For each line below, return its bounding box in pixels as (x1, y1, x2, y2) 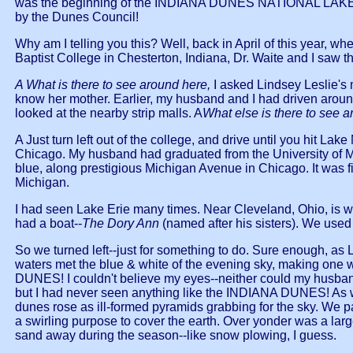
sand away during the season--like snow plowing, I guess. (15, 329, 336, 343)
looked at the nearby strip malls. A (15, 106, 203, 121)
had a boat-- (15, 217, 82, 231)
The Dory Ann (82, 217, 162, 231)
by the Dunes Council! (15, 10, 139, 24)
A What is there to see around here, (15, 78, 214, 92)
